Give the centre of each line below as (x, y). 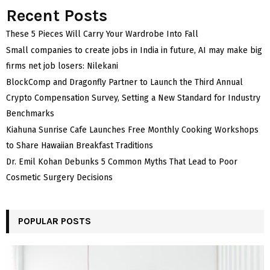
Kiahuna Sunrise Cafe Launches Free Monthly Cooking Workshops (132, 130)
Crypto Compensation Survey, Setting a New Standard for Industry (133, 98)
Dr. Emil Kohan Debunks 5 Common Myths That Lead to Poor (122, 162)
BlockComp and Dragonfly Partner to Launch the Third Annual (124, 82)
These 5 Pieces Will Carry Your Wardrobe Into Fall (102, 34)
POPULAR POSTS (55, 221)
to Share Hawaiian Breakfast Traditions (80, 145)
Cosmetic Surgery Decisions (59, 177)
